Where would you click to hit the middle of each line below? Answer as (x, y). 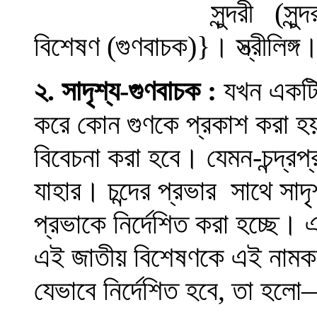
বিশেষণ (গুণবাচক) (115, 46)
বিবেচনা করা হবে (107, 157)
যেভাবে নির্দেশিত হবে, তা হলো (168, 290)
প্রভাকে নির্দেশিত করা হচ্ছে (156, 224)
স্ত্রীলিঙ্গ (268, 46)
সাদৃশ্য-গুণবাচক (131, 91)
